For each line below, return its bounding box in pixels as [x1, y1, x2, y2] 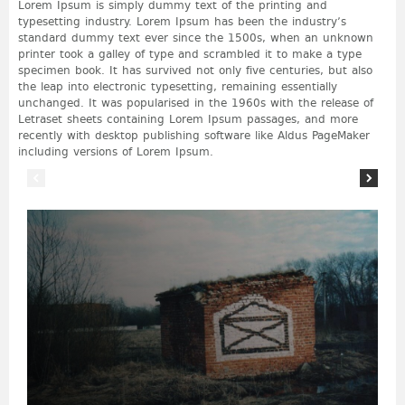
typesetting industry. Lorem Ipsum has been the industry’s [18, 12, 346, 31]
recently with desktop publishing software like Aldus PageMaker [18, 126, 370, 145]
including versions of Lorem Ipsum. [18, 142, 213, 161]
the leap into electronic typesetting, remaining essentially [18, 77, 337, 96]
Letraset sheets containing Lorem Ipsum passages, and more [18, 109, 358, 128]
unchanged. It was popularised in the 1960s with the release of [18, 93, 373, 112]
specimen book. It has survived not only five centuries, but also [18, 61, 372, 80]
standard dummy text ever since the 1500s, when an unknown [18, 28, 373, 47]
